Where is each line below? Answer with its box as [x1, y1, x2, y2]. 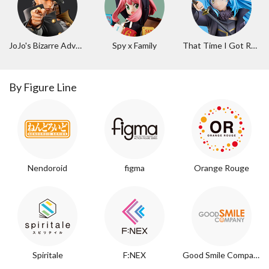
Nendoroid [28, 163, 68, 174]
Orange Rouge [193, 163, 249, 174]
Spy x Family [112, 40, 157, 51]
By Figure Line [9, 80, 77, 94]
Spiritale [32, 250, 63, 261]
